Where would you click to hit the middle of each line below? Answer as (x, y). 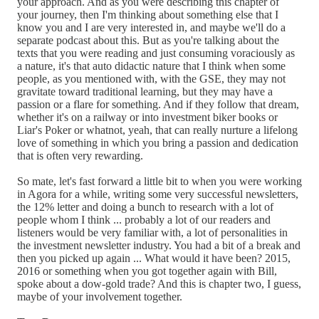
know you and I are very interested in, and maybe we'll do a (151, 27)
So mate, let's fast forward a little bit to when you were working (159, 181)
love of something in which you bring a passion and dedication (158, 142)
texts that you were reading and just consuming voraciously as (156, 53)
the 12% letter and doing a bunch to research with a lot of (145, 206)
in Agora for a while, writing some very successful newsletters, (158, 194)
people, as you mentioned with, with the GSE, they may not (151, 78)
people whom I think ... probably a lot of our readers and (144, 219)
